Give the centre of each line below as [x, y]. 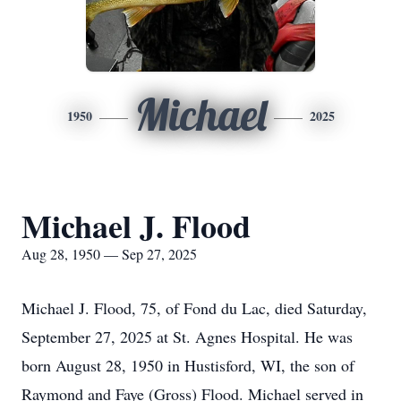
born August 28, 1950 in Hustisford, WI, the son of [188, 365]
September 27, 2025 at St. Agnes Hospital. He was [187, 337]
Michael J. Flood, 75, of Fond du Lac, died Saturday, [194, 308]
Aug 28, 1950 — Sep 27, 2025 [109, 254]
